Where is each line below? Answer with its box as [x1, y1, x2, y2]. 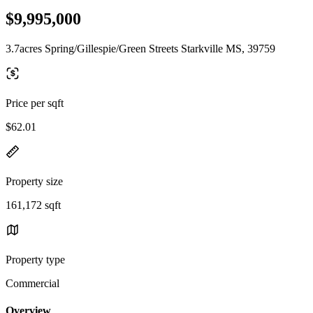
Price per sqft [6, 96, 64, 109]
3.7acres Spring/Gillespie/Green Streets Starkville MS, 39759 [6, 42, 275, 54]
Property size [6, 175, 63, 187]
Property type [6, 253, 65, 265]
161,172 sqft [6, 198, 61, 211]
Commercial [6, 277, 59, 289]
